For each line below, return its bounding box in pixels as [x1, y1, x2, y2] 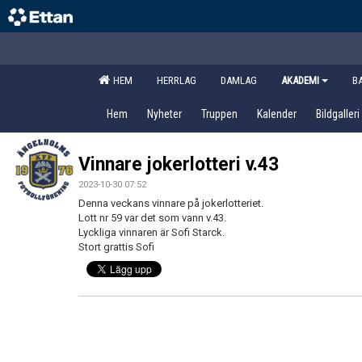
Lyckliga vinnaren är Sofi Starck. [78, 226, 225, 238]
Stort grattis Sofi [78, 241, 154, 253]
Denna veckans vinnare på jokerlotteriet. [78, 197, 263, 209]
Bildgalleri [316, 107, 360, 120]
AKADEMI [281, 74, 319, 86]
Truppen [201, 107, 238, 120]
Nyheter [147, 107, 182, 120]
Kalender [257, 107, 297, 120]
